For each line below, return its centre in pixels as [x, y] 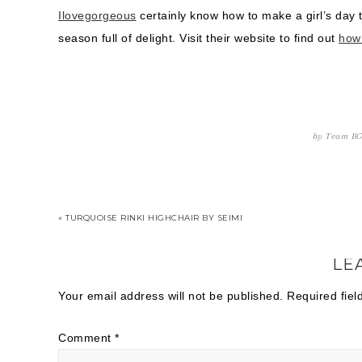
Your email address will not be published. [171, 296]
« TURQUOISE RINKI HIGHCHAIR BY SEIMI [150, 218]
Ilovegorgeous [97, 15]
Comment [86, 338]
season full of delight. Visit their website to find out [198, 38]
